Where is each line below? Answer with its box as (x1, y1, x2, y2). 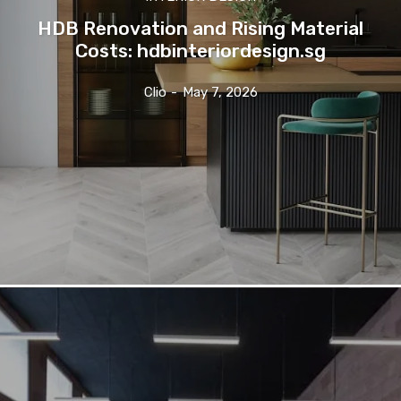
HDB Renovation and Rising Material (38, 16, 363, 39)
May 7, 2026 (182, 83, 258, 100)
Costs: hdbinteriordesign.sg (75, 38, 326, 62)
